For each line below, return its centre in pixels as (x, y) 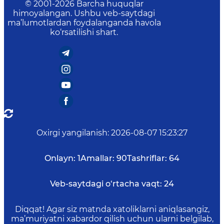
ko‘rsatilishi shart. (84, 32)
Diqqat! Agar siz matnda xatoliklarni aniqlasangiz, (112, 209)
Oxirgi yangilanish (72, 133)
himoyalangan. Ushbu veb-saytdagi (84, 13)
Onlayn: (60, 158)
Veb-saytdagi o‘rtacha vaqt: (106, 184)
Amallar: (97, 158)
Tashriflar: (147, 158)
